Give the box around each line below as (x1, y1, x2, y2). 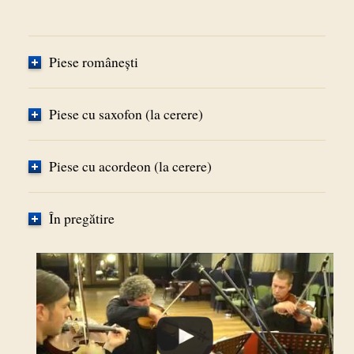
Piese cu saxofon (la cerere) (48, 105, 203, 124)
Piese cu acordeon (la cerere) (48, 157, 212, 176)
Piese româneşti (48, 53, 138, 72)
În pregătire (48, 209, 115, 228)
